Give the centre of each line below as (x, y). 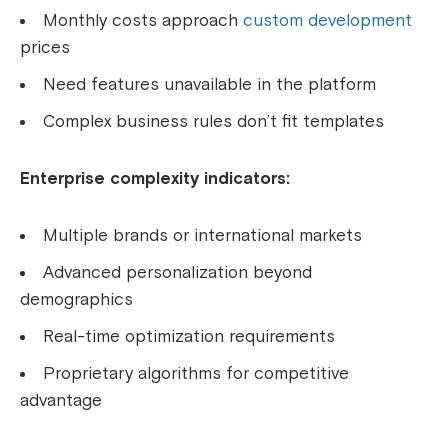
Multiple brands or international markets (202, 236)
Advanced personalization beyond (177, 273)
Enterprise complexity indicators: (155, 179)
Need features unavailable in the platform (209, 85)
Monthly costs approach (143, 21)
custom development (327, 21)
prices (45, 48)
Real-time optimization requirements (189, 337)
